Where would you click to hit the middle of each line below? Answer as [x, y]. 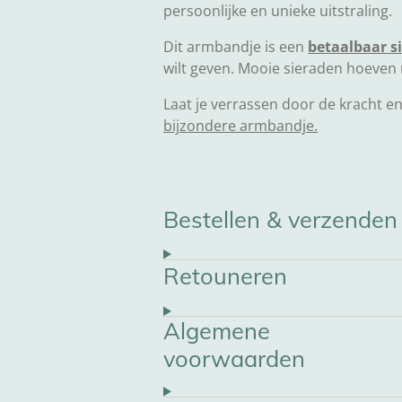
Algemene [217, 331]
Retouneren [225, 276]
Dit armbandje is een [236, 47]
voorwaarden [234, 358]
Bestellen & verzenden [280, 218]
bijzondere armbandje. [240, 126]
